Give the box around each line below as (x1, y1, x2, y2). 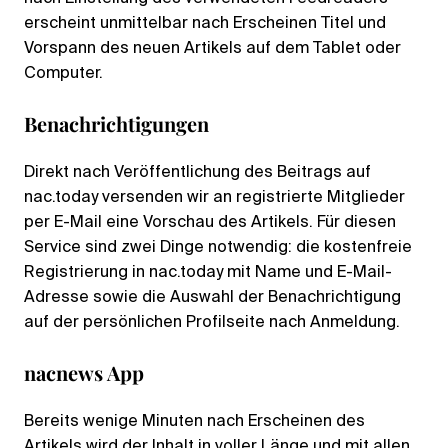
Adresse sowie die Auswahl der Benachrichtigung (24, 289, 401, 306)
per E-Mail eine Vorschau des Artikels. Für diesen (24, 214, 396, 231)
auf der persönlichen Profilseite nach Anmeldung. (24, 314, 400, 331)
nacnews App (24, 358, 144, 386)
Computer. (24, 65, 103, 82)
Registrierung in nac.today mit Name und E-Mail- (24, 264, 392, 281)
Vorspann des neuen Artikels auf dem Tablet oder (24, 40, 401, 57)
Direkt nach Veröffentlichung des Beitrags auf (24, 164, 371, 181)
